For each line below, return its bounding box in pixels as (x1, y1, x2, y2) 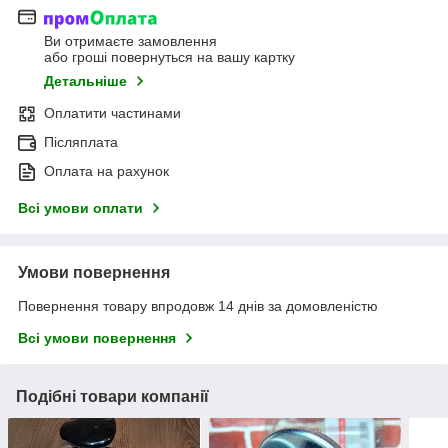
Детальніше (44, 72, 127, 89)
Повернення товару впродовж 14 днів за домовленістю (18, 297, 378, 314)
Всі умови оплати (18, 199, 143, 216)
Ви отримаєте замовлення (44, 32, 217, 49)
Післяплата (44, 133, 118, 150)
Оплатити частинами (44, 104, 181, 121)
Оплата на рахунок (44, 162, 169, 179)
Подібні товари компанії (16, 387, 209, 405)
